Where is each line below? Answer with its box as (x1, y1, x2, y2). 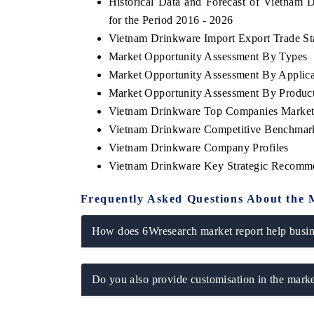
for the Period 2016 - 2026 (108, 13, 233, 26)
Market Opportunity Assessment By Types (108, 50, 308, 62)
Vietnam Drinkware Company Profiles (108, 141, 289, 153)
